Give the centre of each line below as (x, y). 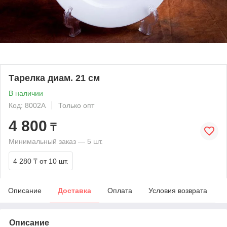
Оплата (120, 190)
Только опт (76, 105)
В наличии (26, 93)
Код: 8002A (27, 105)
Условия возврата (178, 190)
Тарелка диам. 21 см (54, 78)
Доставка (74, 190)
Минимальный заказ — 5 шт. (56, 141)
